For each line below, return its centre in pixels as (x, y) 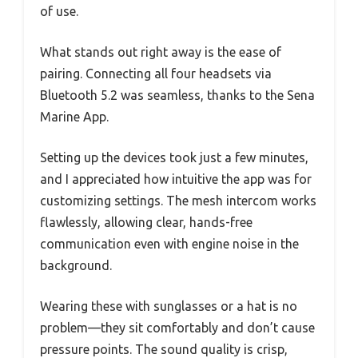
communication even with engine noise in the (169, 243)
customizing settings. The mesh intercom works (178, 200)
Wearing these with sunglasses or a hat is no (169, 306)
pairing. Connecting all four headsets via (156, 73)
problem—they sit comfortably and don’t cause (177, 327)
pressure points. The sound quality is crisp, (164, 349)
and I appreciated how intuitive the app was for (176, 179)
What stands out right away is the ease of (161, 52)
